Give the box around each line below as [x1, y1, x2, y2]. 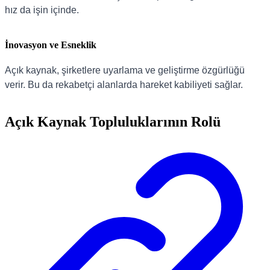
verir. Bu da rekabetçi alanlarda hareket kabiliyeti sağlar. [5, 80, 243, 90]
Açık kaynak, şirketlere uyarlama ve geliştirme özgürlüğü [5, 65, 245, 76]
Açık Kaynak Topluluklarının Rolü [5, 113, 221, 130]
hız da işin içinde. [5, 4, 79, 15]
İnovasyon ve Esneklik [5, 39, 96, 50]
